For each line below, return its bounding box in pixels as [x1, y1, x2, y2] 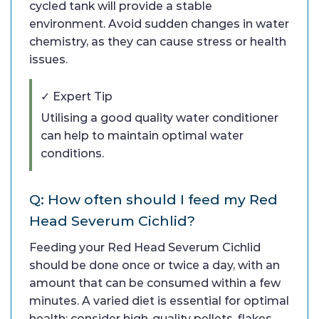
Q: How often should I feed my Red [29, 191, 278, 209]
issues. [29, 53, 68, 67]
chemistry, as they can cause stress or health [29, 35, 286, 49]
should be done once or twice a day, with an [29, 258, 280, 273]
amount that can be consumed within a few [29, 276, 281, 291]
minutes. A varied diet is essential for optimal [29, 294, 289, 308]
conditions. [41, 147, 104, 161]
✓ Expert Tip [41, 90, 113, 104]
